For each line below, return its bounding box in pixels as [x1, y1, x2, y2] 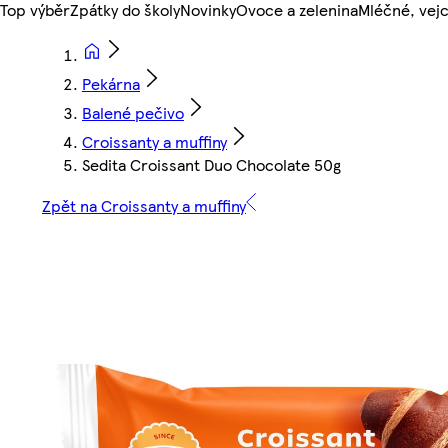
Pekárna [82, 72, 140, 96]
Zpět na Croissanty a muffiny [42, 194, 246, 218]
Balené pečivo [82, 101, 184, 125]
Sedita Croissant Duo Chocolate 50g [82, 153, 341, 177]
